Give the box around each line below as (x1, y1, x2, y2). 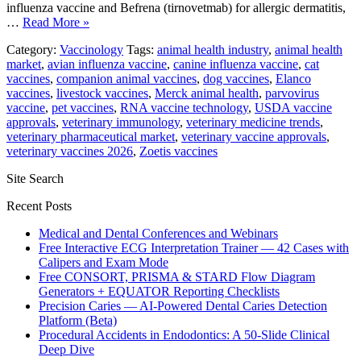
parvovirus (265, 85, 319, 100)
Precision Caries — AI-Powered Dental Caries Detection (39, 298, 327, 313)
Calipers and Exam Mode (39, 255, 168, 269)
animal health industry (157, 42, 268, 56)
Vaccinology (60, 42, 123, 56)
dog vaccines (203, 71, 269, 85)
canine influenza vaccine (173, 56, 298, 71)
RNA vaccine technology (120, 100, 248, 114)
